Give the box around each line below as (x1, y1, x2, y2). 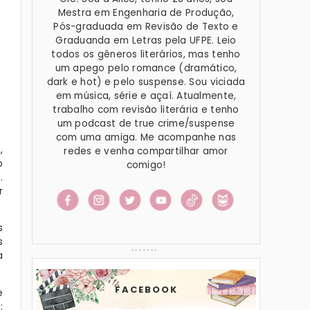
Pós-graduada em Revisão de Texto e (53, 20, 239, 33)
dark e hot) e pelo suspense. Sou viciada (46, 75, 246, 89)
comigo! (126, 158, 166, 172)
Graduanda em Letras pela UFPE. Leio (55, 34, 237, 47)
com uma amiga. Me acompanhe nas (55, 131, 237, 144)
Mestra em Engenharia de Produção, (57, 6, 235, 19)
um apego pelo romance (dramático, (55, 62, 237, 75)
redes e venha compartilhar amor (64, 145, 228, 158)
